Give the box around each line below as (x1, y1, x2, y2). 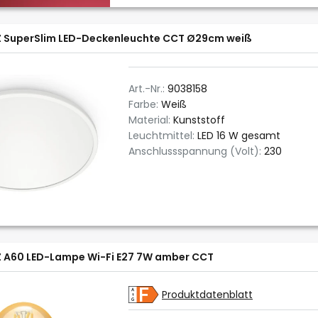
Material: (128, 113, 173, 127)
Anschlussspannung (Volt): (128, 144, 264, 158)
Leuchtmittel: (128, 128, 197, 143)
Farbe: (128, 97, 161, 111)
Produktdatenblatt (162, 287, 253, 302)
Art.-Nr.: (128, 82, 168, 96)
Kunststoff (173, 113, 225, 127)
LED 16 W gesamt (197, 128, 280, 143)
